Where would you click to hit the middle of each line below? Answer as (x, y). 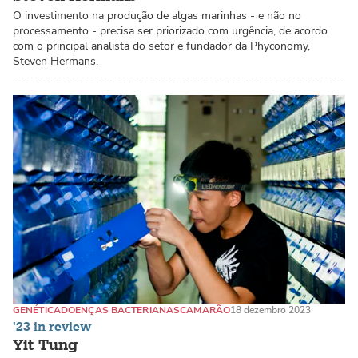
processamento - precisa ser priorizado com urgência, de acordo (170, 31)
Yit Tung (45, 346)
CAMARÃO (205, 310)
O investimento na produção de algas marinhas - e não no (157, 16)
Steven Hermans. (56, 62)
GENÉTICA (37, 310)
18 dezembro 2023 (271, 310)
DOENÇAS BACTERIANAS (120, 310)
